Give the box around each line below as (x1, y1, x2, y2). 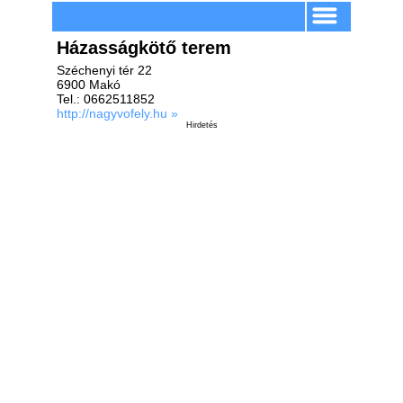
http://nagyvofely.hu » (57, 106, 178, 121)
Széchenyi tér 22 (57, 63, 152, 77)
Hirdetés (185, 121, 218, 130)
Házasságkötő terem (57, 38, 231, 58)
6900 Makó (57, 77, 121, 92)
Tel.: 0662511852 (57, 92, 155, 106)
